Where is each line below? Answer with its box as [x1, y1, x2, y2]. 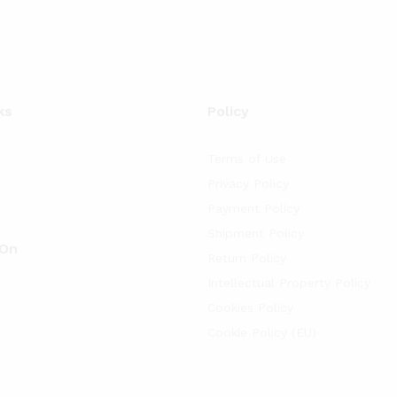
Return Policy [206, 251, 286, 265]
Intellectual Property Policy [206, 276, 370, 290]
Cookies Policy [206, 300, 293, 315]
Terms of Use [206, 152, 286, 166]
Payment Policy [206, 201, 300, 215]
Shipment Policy [206, 226, 304, 240]
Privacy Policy [206, 176, 289, 191]
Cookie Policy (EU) [206, 325, 316, 339]
